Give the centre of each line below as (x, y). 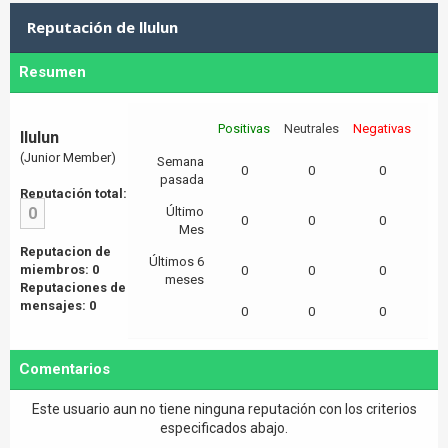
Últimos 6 (176, 261)
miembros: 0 (59, 269)
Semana (180, 161)
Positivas (244, 128)
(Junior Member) (68, 157)
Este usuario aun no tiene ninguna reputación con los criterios (224, 409)
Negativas (382, 128)
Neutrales (311, 128)
